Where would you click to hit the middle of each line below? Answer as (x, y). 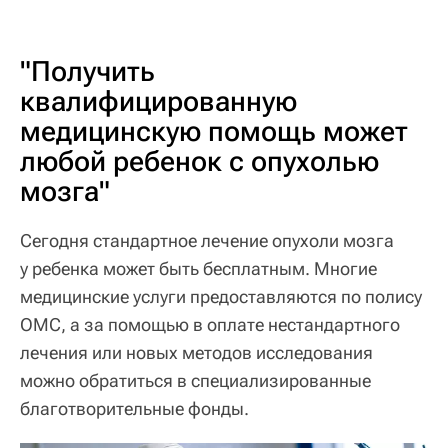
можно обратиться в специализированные (195, 381)
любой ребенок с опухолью (199, 162)
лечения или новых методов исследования (196, 353)
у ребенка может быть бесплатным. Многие (198, 269)
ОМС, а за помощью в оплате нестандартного (210, 325)
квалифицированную (158, 102)
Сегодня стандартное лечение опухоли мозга (207, 241)
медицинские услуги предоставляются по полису (221, 297)
